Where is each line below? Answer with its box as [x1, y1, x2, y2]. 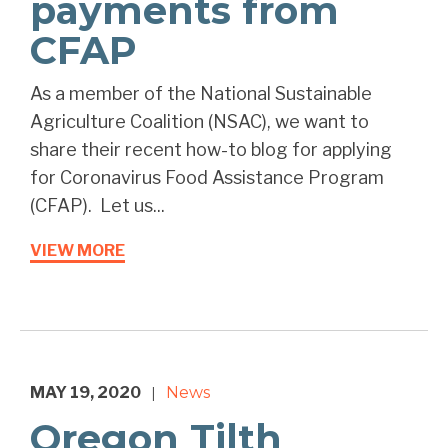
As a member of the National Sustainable [30, 83, 372, 105]
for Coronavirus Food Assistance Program [30, 167, 384, 189]
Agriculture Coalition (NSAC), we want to [30, 111, 369, 133]
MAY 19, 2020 [30, 383, 141, 403]
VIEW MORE [30, 241, 125, 261]
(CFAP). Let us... [30, 195, 165, 217]
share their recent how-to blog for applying [30, 139, 392, 161]
